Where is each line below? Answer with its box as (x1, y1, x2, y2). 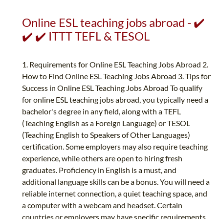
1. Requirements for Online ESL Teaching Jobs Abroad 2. (22, 60, 208, 69)
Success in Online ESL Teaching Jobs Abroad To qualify (22, 83, 202, 93)
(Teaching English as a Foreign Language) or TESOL (22, 118, 190, 128)
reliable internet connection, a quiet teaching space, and (22, 189, 207, 198)
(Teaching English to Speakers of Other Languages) (22, 130, 190, 140)
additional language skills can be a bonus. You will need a (22, 177, 210, 187)
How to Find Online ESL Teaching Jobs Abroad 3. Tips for (22, 71, 211, 81)
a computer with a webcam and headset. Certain (22, 200, 182, 210)
